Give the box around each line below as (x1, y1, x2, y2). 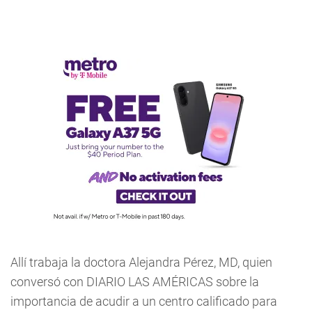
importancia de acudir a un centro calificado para (10, 294, 277, 309)
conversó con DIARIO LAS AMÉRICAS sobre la (10, 274, 259, 289)
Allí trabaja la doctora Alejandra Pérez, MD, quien (10, 255, 272, 270)
